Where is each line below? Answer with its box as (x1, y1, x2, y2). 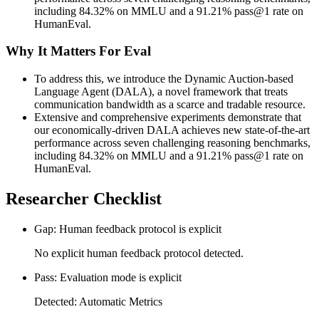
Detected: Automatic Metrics (34, 295, 162, 308)
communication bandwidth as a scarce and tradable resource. (34, 98, 305, 110)
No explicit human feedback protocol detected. (34, 246, 244, 259)
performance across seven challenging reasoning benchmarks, (34, 137, 310, 149)
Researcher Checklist (6, 189, 162, 208)
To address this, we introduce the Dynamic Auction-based (34, 73, 293, 85)
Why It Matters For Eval (6, 43, 151, 59)
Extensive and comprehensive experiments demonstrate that (34, 111, 301, 123)
